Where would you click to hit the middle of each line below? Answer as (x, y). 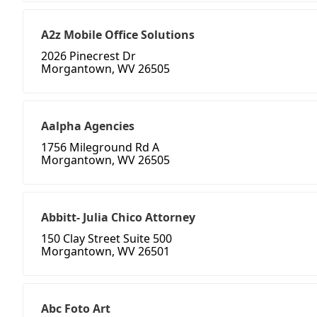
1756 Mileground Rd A (100, 148)
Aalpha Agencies (88, 126)
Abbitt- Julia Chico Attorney (118, 218)
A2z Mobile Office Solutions (118, 35)
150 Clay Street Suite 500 (106, 239)
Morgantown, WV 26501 (105, 252)
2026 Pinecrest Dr (88, 56)
